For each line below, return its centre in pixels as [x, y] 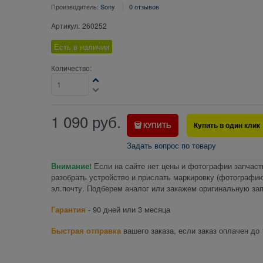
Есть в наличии [81, 47]
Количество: [71, 68]
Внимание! [71, 166]
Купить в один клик [227, 125]
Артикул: [65, 26]
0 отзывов [144, 6]
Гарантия [68, 210]
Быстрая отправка [86, 231]
